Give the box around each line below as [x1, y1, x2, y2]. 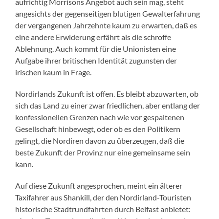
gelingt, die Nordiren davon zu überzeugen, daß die [15, 135, 185, 145]
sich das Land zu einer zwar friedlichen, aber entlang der [15, 100, 200, 110]
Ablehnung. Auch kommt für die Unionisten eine [15, 44, 176, 53]
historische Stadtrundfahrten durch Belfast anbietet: [15, 204, 191, 214]
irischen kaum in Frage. [15, 67, 92, 77]
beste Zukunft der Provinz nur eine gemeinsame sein [15, 147, 191, 157]
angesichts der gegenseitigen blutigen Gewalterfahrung [15, 8, 200, 18]
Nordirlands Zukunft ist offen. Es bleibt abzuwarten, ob [15, 88, 199, 98]
